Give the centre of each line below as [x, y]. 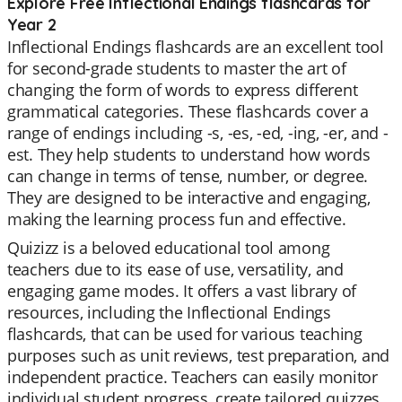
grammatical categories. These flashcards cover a [188, 111]
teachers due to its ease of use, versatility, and [175, 269]
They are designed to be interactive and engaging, [189, 197]
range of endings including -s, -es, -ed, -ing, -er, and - [198, 133]
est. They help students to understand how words [189, 154]
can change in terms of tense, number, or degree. [188, 176]
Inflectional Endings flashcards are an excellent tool [196, 47]
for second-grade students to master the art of [177, 68]
